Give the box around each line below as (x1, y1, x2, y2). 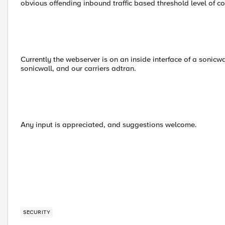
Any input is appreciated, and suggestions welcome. (21, 120, 197, 129)
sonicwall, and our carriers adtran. (21, 64, 136, 73)
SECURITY (23, 209, 50, 215)
